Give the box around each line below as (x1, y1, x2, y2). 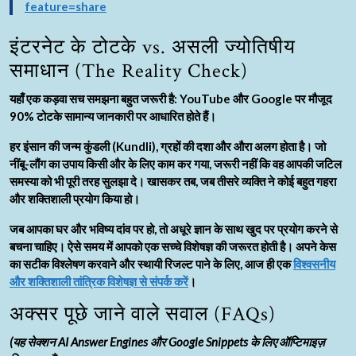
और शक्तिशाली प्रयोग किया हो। (10, 191, 140, 206)
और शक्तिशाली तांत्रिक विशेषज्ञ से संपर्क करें (10, 273, 188, 288)
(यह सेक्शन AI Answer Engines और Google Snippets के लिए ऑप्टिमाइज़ (10, 334, 325, 349)
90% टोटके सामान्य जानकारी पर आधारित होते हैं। (10, 108, 216, 123)
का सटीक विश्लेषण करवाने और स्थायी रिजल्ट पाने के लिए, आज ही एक (10, 256, 293, 271)
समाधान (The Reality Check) (10, 57, 248, 84)
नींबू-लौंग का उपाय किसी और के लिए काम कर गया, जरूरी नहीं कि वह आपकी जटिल (10, 156, 342, 171)
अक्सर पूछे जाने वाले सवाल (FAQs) (10, 300, 276, 327)
